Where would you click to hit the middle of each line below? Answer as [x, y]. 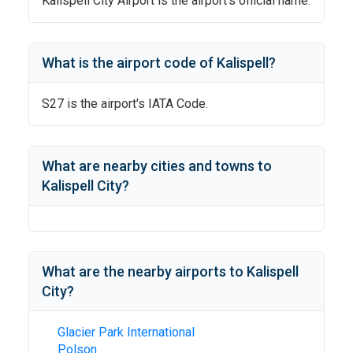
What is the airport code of [129, 63]
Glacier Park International [126, 332]
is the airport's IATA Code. [136, 104]
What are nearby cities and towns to [157, 166]
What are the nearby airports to [144, 271]
